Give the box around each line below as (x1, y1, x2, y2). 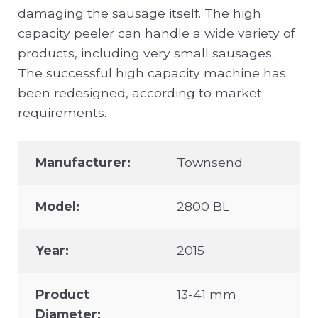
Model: (35, 199, 79, 214)
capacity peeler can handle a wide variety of (17, 26, 295, 41)
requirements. (17, 105, 106, 121)
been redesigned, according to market (17, 85, 262, 101)
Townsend (176, 155, 243, 170)
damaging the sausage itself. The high (17, 6, 261, 21)
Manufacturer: (35, 155, 131, 170)
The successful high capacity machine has (17, 65, 286, 81)
